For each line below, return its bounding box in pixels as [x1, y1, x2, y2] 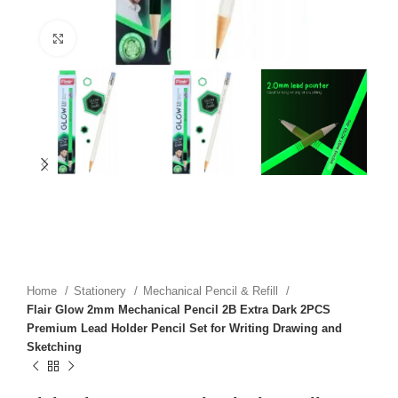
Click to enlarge [76, 32, 162, 44]
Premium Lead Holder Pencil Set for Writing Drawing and [27, 321, 342, 335]
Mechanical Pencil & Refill [143, 283, 282, 298]
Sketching [27, 339, 82, 354]
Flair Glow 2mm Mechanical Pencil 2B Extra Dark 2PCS [27, 302, 330, 316]
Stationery [74, 283, 130, 298]
